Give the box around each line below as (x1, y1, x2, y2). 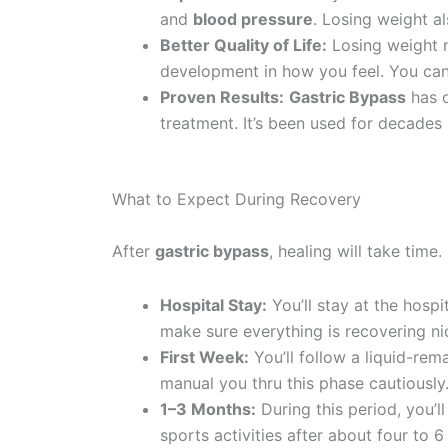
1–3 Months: (160, 399, 256, 419)
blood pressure (193, 9, 313, 29)
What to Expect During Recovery (112, 189, 361, 209)
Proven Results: (160, 87, 284, 107)
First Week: (160, 347, 249, 367)
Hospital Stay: (160, 295, 267, 315)
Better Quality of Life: (160, 35, 327, 55)
